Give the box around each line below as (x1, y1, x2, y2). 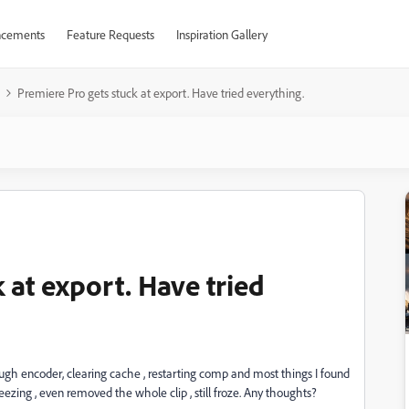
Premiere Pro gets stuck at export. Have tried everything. (17, 85, 304, 100)
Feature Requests (66, 26, 154, 42)
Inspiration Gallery (175, 26, 267, 42)
